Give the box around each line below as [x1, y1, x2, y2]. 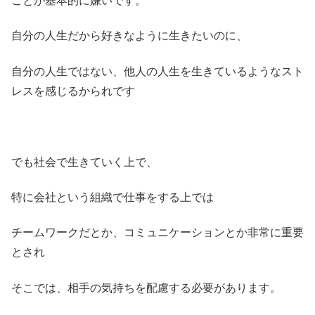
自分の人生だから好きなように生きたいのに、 [11, 30, 247, 42]
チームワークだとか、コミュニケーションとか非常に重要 [11, 226, 304, 239]
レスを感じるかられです [11, 84, 135, 97]
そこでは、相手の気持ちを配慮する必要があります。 [11, 281, 281, 294]
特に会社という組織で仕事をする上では [11, 191, 214, 204]
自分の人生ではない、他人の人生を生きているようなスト [11, 65, 304, 77]
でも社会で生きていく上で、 [11, 155, 157, 168]
